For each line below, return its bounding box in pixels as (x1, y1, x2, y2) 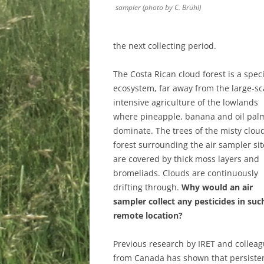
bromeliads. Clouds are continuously (113, 167, 258, 179)
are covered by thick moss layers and (113, 153, 259, 165)
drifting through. (113, 181, 181, 193)
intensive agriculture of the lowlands (113, 97, 258, 108)
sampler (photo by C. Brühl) (115, 2, 201, 13)
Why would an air (181, 181, 253, 193)
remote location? (113, 210, 183, 222)
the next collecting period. (113, 40, 216, 52)
